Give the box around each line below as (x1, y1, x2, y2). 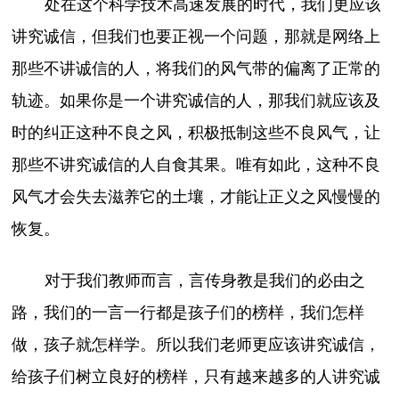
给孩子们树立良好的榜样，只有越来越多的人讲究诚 (12, 367, 381, 386)
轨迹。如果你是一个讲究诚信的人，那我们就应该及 (12, 91, 381, 110)
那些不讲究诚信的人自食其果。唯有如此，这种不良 (12, 155, 381, 174)
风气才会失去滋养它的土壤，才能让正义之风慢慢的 (12, 187, 381, 206)
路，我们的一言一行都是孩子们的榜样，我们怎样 (12, 303, 365, 322)
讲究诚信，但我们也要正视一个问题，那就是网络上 (12, 27, 381, 45)
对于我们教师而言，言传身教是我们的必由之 (44, 271, 365, 289)
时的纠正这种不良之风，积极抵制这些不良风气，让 (12, 123, 381, 142)
